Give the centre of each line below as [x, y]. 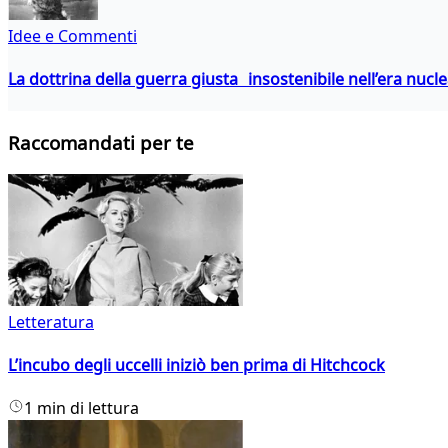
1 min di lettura [81, 408]
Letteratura [51, 321]
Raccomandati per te [101, 143]
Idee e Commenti [72, 35]
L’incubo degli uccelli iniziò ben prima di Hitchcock [196, 365]
